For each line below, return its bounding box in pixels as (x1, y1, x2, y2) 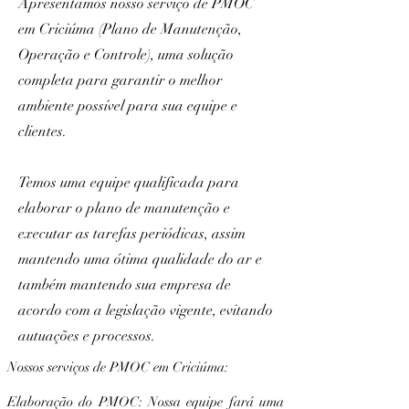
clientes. (18, 122, 67, 141)
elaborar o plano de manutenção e (18, 199, 230, 217)
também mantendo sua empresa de (18, 276, 231, 294)
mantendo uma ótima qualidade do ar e (18, 250, 262, 268)
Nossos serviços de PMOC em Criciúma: (7, 359, 228, 375)
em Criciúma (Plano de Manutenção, (18, 20, 242, 38)
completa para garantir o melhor (18, 71, 223, 89)
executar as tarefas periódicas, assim (18, 225, 246, 243)
